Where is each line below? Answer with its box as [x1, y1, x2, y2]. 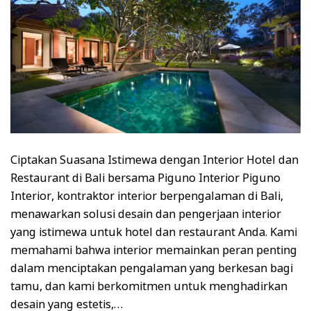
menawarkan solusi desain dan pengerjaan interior [10, 204, 281, 223]
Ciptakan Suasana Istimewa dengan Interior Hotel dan [10, 150, 299, 169]
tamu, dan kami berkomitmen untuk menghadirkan [10, 276, 287, 295]
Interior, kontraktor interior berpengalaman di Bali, [10, 186, 283, 205]
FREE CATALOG [47, 265, 162, 288]
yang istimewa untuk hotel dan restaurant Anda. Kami [10, 222, 297, 241]
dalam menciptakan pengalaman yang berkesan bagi [10, 258, 293, 277]
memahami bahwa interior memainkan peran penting [10, 240, 297, 259]
